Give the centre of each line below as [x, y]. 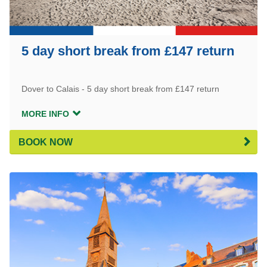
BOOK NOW [45, 142]
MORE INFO [45, 114]
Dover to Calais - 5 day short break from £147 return [120, 89]
